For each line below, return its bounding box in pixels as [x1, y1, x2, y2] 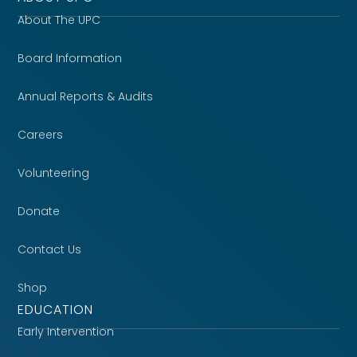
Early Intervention [18, 324, 115, 339]
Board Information [18, 50, 123, 66]
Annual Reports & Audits [18, 88, 154, 104]
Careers [18, 127, 64, 143]
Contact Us [18, 241, 82, 257]
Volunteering [18, 165, 90, 181]
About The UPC [18, 12, 101, 28]
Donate [18, 203, 61, 219]
